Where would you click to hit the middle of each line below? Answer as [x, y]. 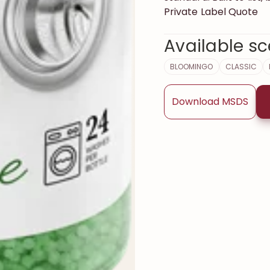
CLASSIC [241, 67]
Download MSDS [210, 102]
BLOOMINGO [192, 67]
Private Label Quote [211, 12]
